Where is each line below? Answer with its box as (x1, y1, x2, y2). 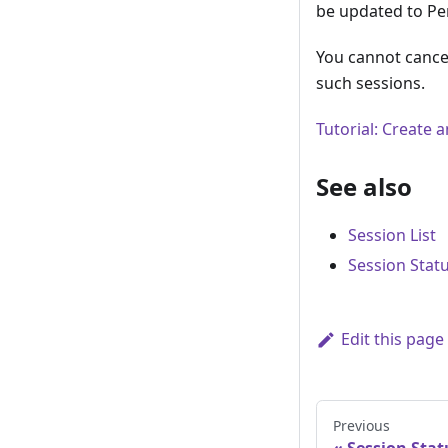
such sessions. (316, 72, 425, 95)
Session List (348, 224, 436, 247)
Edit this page (340, 328, 444, 351)
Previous (333, 416, 390, 436)
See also (316, 170, 412, 204)
